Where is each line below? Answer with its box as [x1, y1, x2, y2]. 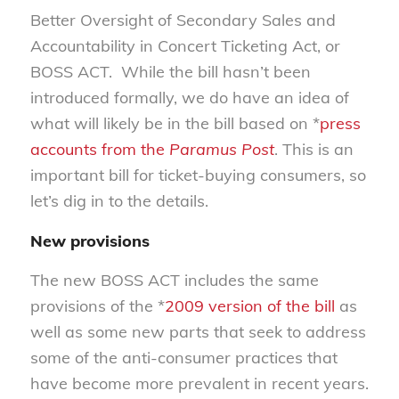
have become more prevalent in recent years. [29, 372, 369, 394]
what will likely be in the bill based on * [29, 113, 320, 134]
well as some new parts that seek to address [29, 321, 366, 342]
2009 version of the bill [164, 295, 335, 316]
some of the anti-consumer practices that [29, 346, 338, 368]
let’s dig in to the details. [29, 191, 208, 212]
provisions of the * [29, 295, 165, 316]
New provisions [29, 230, 150, 251]
